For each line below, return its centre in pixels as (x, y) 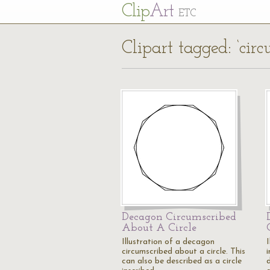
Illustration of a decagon (168, 242)
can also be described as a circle (182, 261)
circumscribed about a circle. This (184, 252)
